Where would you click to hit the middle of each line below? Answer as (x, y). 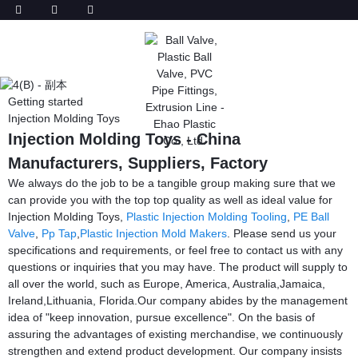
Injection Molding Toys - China (124, 139)
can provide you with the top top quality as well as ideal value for (170, 199)
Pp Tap (59, 233)
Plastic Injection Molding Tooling (207, 216)
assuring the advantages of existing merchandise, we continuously (175, 334)
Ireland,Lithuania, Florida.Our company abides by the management (178, 300)
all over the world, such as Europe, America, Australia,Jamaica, (167, 283)
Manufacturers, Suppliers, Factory (138, 163)
